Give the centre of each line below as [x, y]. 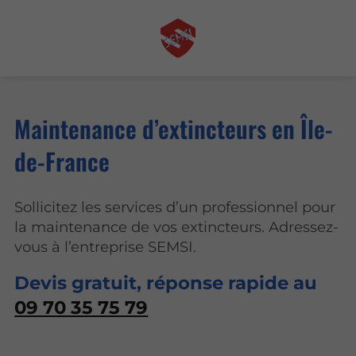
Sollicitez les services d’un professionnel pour [175, 207]
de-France [62, 161]
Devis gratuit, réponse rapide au [166, 283]
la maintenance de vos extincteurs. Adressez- [177, 226]
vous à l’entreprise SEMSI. [106, 246]
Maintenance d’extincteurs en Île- [174, 128]
